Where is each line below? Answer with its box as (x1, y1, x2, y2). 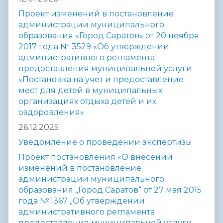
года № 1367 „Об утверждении (18, 196, 145, 206)
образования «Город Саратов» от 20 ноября (18, 31, 199, 41)
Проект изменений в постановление (18, 9, 174, 19)
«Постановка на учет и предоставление (18, 75, 184, 85)
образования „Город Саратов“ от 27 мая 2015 (18, 185, 202, 195)
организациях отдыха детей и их (18, 97, 156, 107)
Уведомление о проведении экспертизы (18, 137, 192, 147)
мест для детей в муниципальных (18, 86, 162, 96)
